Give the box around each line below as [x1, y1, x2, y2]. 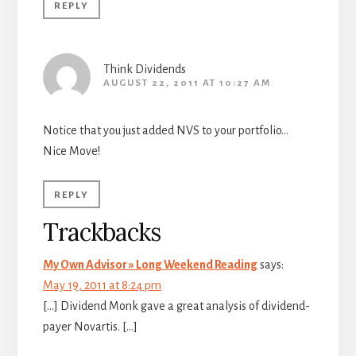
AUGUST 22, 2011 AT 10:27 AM [103, 77, 271, 88]
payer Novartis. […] [42, 319, 137, 333]
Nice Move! [42, 144, 100, 157]
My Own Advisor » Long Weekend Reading [42, 257, 257, 271]
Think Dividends [103, 62, 186, 75]
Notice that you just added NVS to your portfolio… [42, 123, 288, 137]
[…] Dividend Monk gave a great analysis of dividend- [42, 299, 310, 312]
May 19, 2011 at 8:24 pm [42, 278, 161, 292]
